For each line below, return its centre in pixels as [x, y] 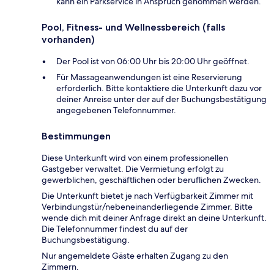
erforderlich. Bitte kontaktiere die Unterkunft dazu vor [159, 88]
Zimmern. [60, 267]
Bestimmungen [76, 136]
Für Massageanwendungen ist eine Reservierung [149, 77]
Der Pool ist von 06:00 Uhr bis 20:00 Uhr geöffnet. [153, 61]
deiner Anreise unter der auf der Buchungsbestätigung [161, 99]
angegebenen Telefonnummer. [116, 110]
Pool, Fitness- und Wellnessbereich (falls [133, 28]
